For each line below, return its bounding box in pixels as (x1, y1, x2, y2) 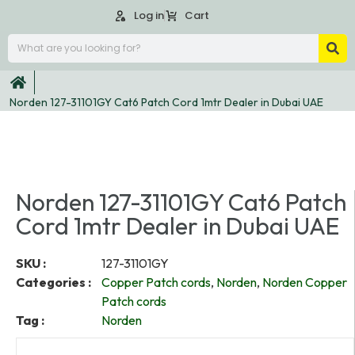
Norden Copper (262, 274, 347, 290)
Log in (134, 8, 165, 23)
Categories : (16, 274, 91, 290)
